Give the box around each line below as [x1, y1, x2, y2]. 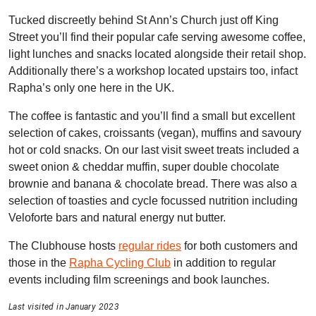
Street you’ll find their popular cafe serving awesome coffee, [8, 31, 305, 43]
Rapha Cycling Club [69, 257, 171, 269]
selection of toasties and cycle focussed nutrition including [8, 195, 298, 207]
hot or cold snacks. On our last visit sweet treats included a [8, 144, 299, 156]
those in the [8, 257, 69, 269]
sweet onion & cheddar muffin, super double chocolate [8, 161, 279, 173]
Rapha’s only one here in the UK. [8, 82, 174, 94]
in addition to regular [171, 257, 276, 269]
